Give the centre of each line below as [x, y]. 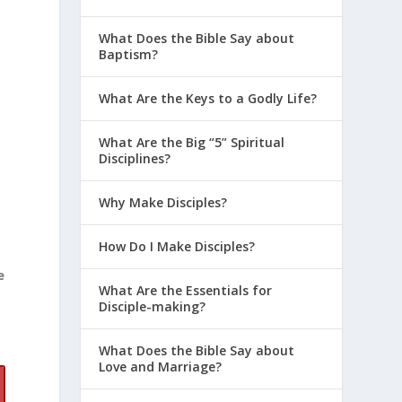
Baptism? [129, 54]
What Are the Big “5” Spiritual [192, 142]
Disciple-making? [153, 306]
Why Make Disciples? [163, 202]
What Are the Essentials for [186, 290]
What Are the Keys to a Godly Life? [208, 98]
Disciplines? [135, 158]
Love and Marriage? [161, 366]
